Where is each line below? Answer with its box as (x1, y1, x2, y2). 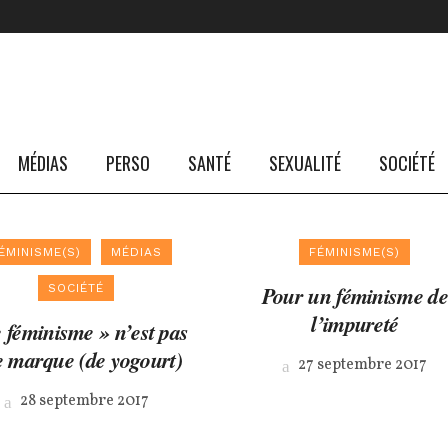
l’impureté (311, 308, 399, 339)
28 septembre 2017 (16, 390, 149, 412)
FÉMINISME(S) (309, 245, 401, 259)
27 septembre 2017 (295, 354, 428, 376)
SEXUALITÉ (269, 150, 341, 176)
